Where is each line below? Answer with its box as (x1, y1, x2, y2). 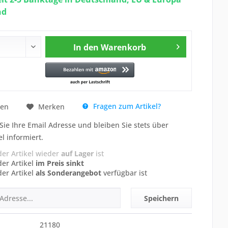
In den (73, 42, 99, 53)
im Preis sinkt (35, 158, 84, 168)
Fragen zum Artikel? (91, 101, 161, 111)
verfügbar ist (101, 168, 147, 178)
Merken (38, 101, 65, 111)
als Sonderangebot (35, 168, 101, 178)
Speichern (144, 193, 179, 203)
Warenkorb (101, 42, 147, 53)
